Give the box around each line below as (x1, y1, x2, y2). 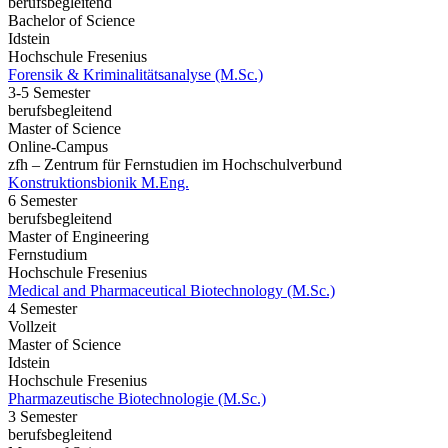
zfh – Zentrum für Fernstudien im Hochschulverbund (8, 156, 342, 174)
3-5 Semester (8, 84, 90, 102)
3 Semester (8, 408, 77, 426)
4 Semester (8, 300, 77, 318)
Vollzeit (8, 318, 56, 336)
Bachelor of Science (8, 12, 135, 30)
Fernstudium (8, 246, 87, 264)
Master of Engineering (8, 228, 149, 246)
